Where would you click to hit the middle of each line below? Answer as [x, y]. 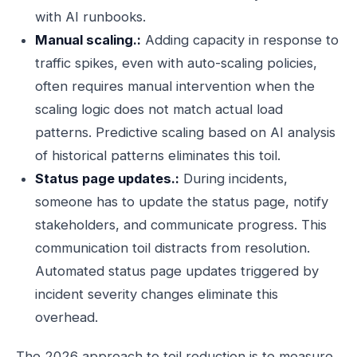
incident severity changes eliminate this [157, 294]
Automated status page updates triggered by [177, 271]
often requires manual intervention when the [175, 86]
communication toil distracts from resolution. [173, 248]
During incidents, [233, 178]
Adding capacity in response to [240, 40]
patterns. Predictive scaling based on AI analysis [185, 132]
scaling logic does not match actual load [159, 109]
